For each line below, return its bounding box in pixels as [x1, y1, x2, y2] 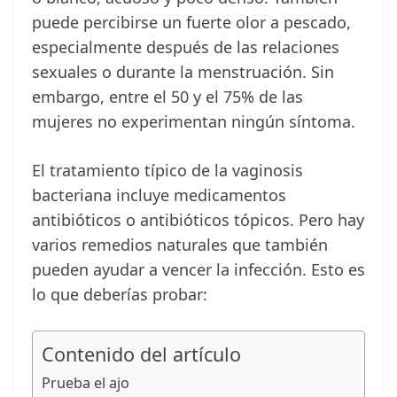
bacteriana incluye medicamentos [32, 184, 286, 206]
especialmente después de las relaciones [32, 36, 339, 58]
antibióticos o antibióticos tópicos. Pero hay [32, 209, 364, 231]
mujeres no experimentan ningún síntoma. [32, 111, 355, 133]
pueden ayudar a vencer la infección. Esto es [32, 259, 365, 281]
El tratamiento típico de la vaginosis [32, 160, 303, 182]
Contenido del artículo [42, 341, 241, 368]
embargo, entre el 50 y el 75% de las [32, 86, 303, 108]
